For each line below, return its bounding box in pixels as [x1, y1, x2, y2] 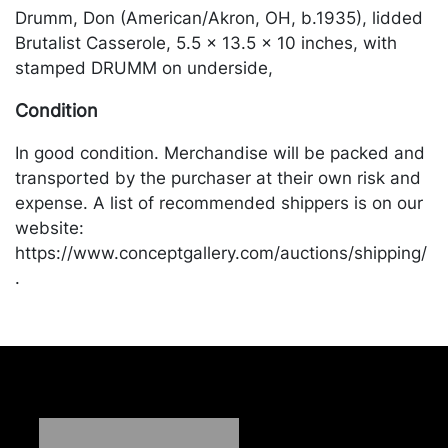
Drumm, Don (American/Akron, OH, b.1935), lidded [15, 8, 423, 28]
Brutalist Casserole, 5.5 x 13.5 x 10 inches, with [15, 33, 397, 53]
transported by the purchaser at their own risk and [15, 168, 421, 188]
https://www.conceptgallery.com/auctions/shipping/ [15, 243, 427, 263]
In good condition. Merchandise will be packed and [15, 143, 425, 163]
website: [15, 218, 84, 238]
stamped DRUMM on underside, [15, 58, 273, 78]
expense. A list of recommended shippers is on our [15, 193, 423, 213]
